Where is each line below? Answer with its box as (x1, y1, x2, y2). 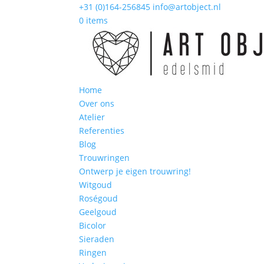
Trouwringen (79, 152, 130, 163)
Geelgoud (79, 206, 117, 217)
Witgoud (79, 179, 113, 190)
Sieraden (79, 233, 115, 245)
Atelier (79, 111, 105, 123)
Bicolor (79, 220, 107, 231)
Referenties (79, 125, 125, 136)
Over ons (79, 98, 115, 109)
